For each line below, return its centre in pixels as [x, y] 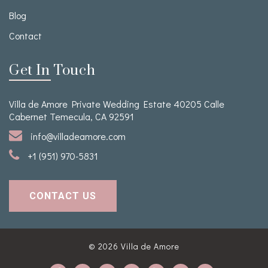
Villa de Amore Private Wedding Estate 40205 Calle [117, 104]
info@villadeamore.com [77, 136]
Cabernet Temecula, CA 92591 [71, 117]
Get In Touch [52, 71]
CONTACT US [63, 196]
